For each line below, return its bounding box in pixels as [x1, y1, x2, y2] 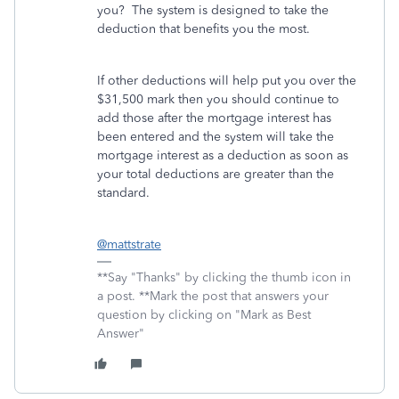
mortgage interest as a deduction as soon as [97, 148, 348, 163]
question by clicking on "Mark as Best [97, 307, 311, 322]
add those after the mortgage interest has [97, 110, 331, 126]
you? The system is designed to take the [97, 3, 329, 18]
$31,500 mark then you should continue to [97, 92, 339, 107]
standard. [97, 185, 150, 200]
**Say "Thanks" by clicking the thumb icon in [97, 270, 351, 285]
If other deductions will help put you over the [97, 73, 356, 88]
